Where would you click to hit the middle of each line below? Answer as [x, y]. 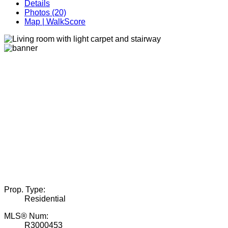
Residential [45, 199]
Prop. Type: [25, 190]
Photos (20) [45, 13]
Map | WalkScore [55, 22]
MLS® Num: [26, 216]
